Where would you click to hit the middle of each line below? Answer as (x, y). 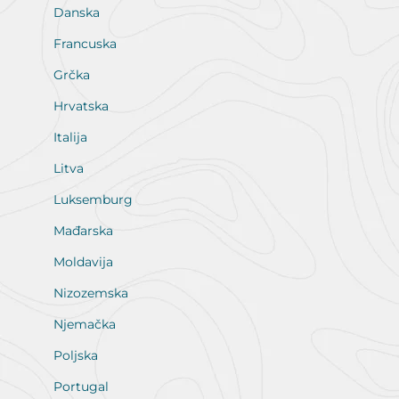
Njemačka (85, 324)
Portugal (81, 387)
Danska (77, 12)
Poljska (76, 355)
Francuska (85, 44)
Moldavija (83, 262)
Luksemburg (93, 199)
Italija (70, 137)
